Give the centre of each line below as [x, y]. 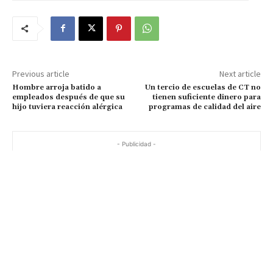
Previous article [41, 73]
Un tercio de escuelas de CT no [203, 87]
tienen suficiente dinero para [206, 97]
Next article [240, 73]
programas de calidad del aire [204, 107]
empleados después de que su [69, 97]
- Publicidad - [136, 144]
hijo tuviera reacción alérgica [67, 107]
